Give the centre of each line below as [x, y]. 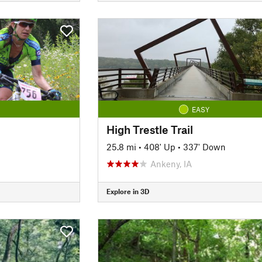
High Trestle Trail [149, 129]
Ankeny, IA [171, 163]
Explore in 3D [127, 191]
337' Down [204, 146]
